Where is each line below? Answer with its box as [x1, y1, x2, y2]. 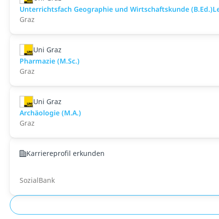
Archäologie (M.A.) [20, 108, 81, 117]
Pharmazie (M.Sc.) [20, 56, 80, 66]
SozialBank [20, 175, 55, 185]
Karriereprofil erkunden [26, 149, 105, 158]
